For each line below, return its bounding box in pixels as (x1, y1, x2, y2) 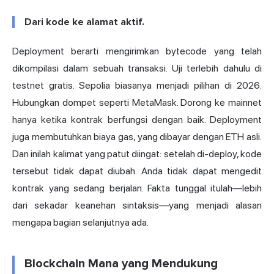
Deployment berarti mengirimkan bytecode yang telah (12, 45, 262, 57)
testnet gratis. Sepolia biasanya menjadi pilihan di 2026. (12, 80, 262, 92)
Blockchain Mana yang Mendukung (24, 256, 218, 272)
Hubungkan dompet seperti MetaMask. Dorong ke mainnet (12, 97, 262, 109)
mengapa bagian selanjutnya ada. (12, 217, 149, 229)
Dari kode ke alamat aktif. (24, 16, 144, 29)
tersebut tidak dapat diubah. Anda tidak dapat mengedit (12, 165, 262, 177)
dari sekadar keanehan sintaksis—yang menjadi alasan (12, 199, 262, 212)
